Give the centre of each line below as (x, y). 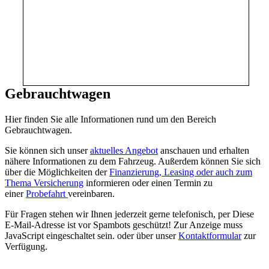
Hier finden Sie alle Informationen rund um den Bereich (110, 119)
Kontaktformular (210, 235)
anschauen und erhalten (204, 150)
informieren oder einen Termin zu (148, 183)
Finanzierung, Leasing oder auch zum (181, 172)
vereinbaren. (91, 193)
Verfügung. (26, 246)
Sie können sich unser (47, 150)
